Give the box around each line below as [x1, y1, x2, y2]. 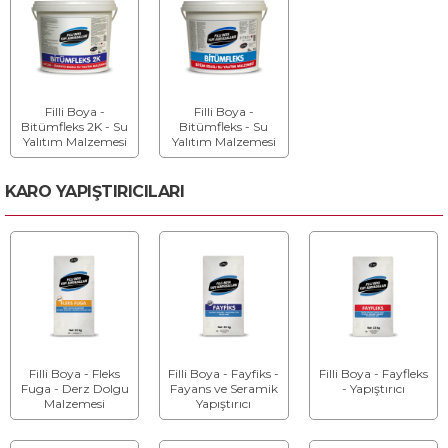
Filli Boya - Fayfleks [318, 365, 428, 381]
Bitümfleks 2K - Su [21, 118, 129, 134]
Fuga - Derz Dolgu [20, 380, 129, 396]
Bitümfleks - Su [179, 118, 269, 134]
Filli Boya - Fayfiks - [168, 365, 280, 381]
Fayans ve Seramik [169, 380, 278, 396]
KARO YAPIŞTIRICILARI [5, 181, 184, 201]
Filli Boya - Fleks [29, 365, 121, 381]
